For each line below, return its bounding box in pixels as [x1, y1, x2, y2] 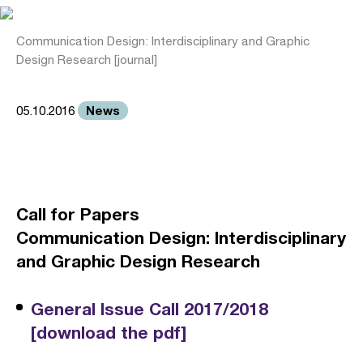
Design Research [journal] [16, 53, 157, 66]
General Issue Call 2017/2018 [31, 299, 268, 319]
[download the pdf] [31, 322, 186, 343]
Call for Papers [16, 204, 139, 224]
